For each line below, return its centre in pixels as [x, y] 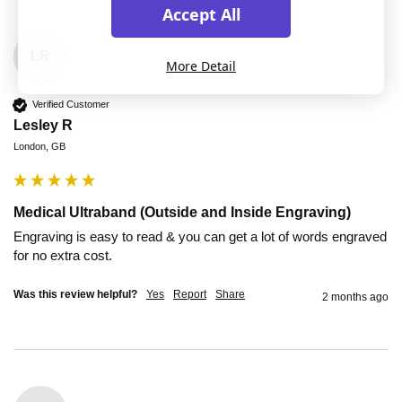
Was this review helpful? [75, 294]
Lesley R [43, 125]
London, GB [39, 146]
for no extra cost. [63, 255]
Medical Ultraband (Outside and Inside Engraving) [182, 212]
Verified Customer [71, 105]
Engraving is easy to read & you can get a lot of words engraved [200, 236]
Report [190, 294]
